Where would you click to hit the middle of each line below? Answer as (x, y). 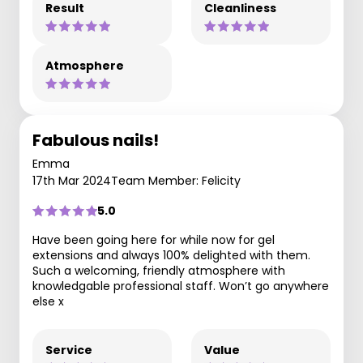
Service (69, 350)
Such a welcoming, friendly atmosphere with (159, 271)
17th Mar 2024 (72, 181)
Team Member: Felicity (176, 181)
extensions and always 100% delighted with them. (171, 255)
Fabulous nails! (96, 140)
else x (48, 301)
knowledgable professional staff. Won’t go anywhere (181, 286)
